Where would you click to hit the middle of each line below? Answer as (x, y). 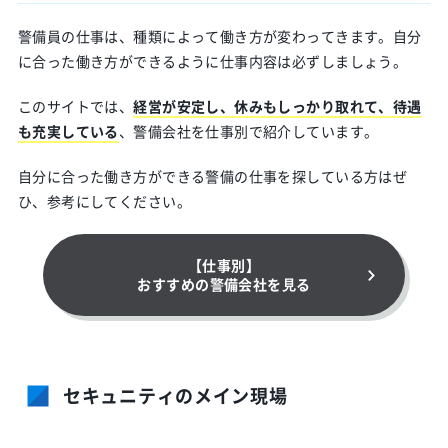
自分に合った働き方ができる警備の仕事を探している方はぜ (212, 176)
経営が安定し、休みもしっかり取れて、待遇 (277, 106)
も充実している (68, 131)
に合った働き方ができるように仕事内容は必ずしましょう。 (212, 61)
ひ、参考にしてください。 (104, 201)
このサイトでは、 (75, 106)
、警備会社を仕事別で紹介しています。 (248, 131)
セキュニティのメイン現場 (175, 395)
